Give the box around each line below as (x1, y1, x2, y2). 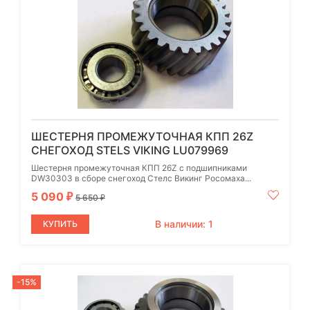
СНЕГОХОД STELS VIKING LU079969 (31, 143, 228, 157)
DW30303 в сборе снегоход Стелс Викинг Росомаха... (31, 172, 251, 183)
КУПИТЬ (43, 218, 77, 229)
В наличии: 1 (155, 217, 213, 230)
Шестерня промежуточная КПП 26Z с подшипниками (31, 162, 247, 173)
